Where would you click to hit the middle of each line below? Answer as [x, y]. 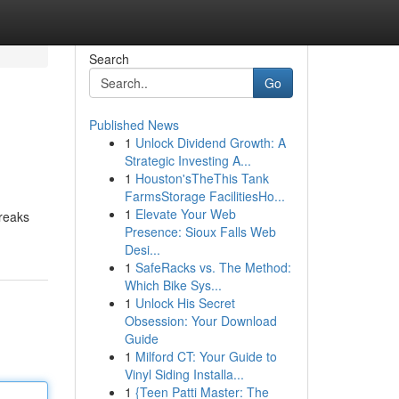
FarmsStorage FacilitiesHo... [204, 196]
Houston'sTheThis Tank [202, 178]
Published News [134, 125]
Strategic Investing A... [187, 160]
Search [109, 59]
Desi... [142, 249]
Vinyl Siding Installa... [184, 374]
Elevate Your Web [185, 214]
